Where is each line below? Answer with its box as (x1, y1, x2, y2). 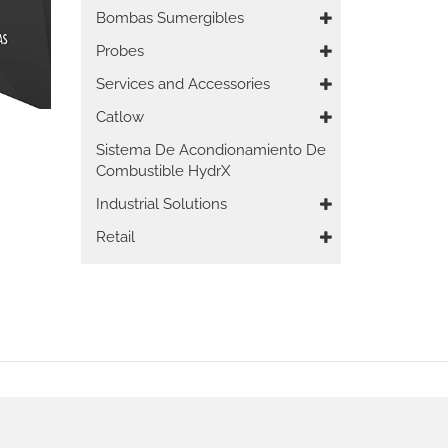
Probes (96, 42, 144, 60)
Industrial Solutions (96, 195, 227, 213)
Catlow (96, 108, 144, 126)
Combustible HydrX (96, 162, 230, 180)
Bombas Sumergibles (96, 9, 244, 27)
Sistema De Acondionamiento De (96, 141, 326, 159)
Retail (96, 228, 135, 246)
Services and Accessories (96, 75, 270, 93)
